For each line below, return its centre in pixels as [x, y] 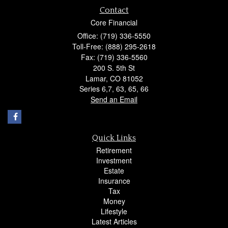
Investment [114, 160]
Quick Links [114, 138]
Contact [114, 10]
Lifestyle [114, 211]
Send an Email [114, 99]
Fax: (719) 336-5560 [114, 57]
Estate [114, 170]
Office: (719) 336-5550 [114, 35]
